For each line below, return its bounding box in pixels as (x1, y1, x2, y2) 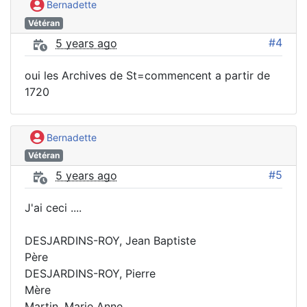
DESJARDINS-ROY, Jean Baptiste (25, 234, 196, 248)
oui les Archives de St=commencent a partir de (25, 68, 270, 82)
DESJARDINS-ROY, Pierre (25, 267, 156, 281)
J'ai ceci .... (25, 201, 82, 215)
